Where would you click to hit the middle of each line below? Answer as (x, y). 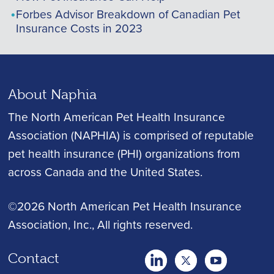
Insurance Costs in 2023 (79, 28)
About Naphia (52, 94)
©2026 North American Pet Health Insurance (124, 206)
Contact (33, 258)
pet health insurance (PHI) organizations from (124, 154)
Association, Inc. (50, 224)
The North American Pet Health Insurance (116, 117)
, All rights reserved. (142, 224)
